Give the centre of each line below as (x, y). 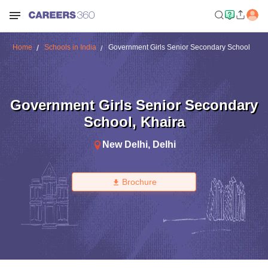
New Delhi (125, 144)
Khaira (162, 121)
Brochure (139, 182)
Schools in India (70, 47)
